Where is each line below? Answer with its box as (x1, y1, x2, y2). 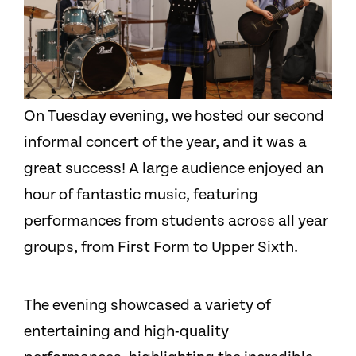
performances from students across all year (24, 212, 328, 231)
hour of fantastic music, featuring (24, 186, 258, 205)
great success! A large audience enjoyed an (24, 160, 323, 179)
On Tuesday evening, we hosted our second (24, 107, 324, 126)
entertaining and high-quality (24, 323, 229, 342)
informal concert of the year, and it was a (24, 133, 307, 153)
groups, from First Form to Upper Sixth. (24, 238, 298, 257)
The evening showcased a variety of (24, 296, 271, 315)
